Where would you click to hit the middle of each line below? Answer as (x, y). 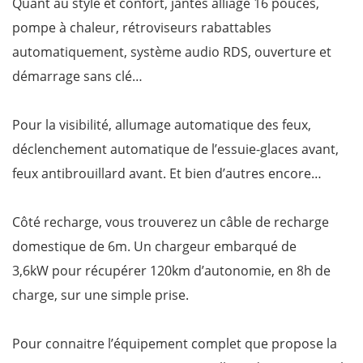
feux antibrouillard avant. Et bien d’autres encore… (167, 173)
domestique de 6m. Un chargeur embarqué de (154, 246)
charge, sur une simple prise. (100, 295)
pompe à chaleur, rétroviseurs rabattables (142, 27)
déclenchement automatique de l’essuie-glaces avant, (175, 149)
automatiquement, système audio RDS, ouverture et (172, 51)
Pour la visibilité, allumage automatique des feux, (162, 124)
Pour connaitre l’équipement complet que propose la (175, 343)
